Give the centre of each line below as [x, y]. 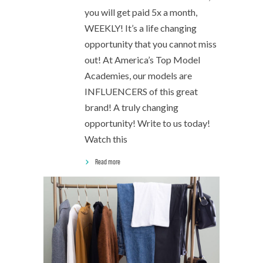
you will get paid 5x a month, [141, 12]
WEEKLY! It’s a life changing [141, 28]
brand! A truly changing [131, 107]
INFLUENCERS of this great [141, 91]
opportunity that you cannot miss [151, 44]
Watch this [106, 139]
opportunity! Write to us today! [147, 123]
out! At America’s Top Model [142, 60]
